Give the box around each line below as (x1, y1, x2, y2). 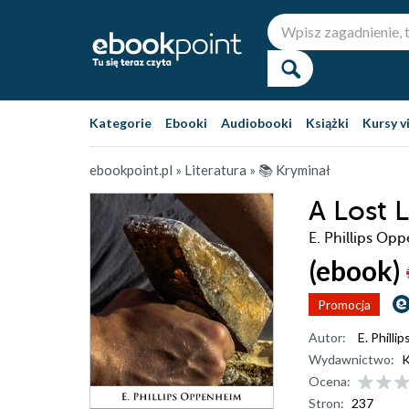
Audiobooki (221, 115, 292, 131)
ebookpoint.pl (89, 162, 173, 178)
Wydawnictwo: (309, 351, 394, 367)
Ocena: (309, 373, 351, 389)
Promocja (318, 297, 371, 312)
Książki (306, 115, 349, 131)
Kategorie (89, 115, 152, 131)
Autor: (309, 330, 346, 345)
